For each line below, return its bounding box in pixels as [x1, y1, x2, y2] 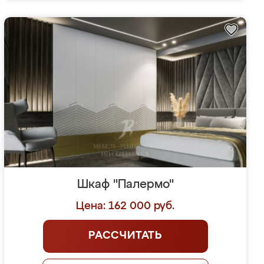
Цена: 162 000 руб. [76, 201, 175, 212]
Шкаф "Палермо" [77, 179, 174, 190]
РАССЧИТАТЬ [88, 230, 163, 241]
